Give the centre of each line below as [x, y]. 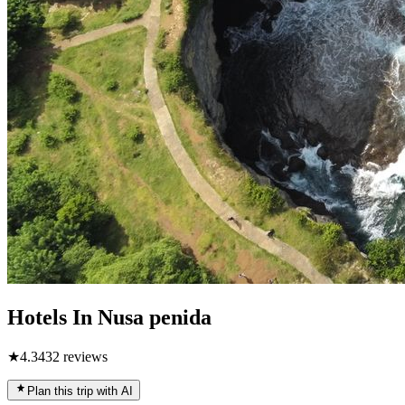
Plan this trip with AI [80, 391]
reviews [84, 356]
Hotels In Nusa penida [109, 317]
